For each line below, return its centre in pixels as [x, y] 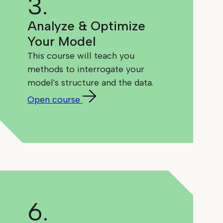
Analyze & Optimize [87, 26]
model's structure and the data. [91, 83]
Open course [54, 100]
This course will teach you [81, 56]
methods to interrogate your [86, 69]
